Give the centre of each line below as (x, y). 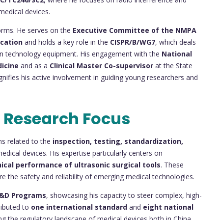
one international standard (79, 207)
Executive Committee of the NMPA (135, 30)
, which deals (176, 42)
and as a (34, 65)
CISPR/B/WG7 (133, 42)
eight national (168, 207)
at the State (173, 65)
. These (172, 165)
